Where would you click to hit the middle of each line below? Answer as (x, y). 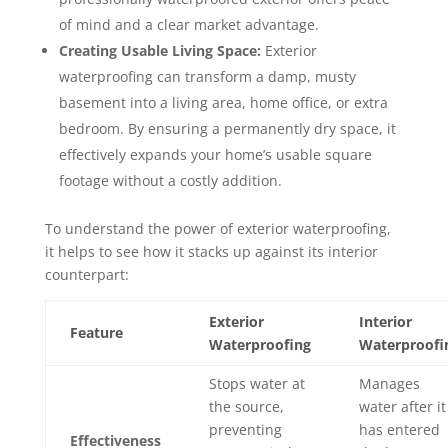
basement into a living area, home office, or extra (223, 103)
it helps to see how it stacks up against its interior (211, 252)
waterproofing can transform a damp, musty (207, 77)
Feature (96, 333)
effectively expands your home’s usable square (215, 155)
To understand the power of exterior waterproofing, (217, 229)
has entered (399, 430)
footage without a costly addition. (170, 181)
